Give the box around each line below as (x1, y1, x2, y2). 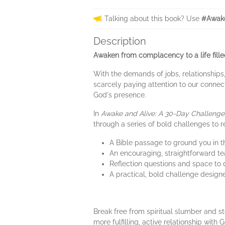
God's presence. (93, 91, 146, 99)
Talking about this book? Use (104, 15, 201, 23)
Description (93, 35, 146, 47)
